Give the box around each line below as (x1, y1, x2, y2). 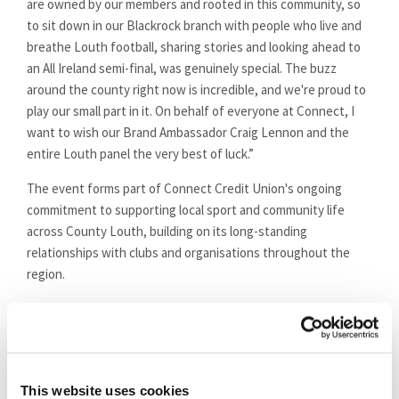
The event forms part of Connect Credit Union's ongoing (27, 179, 342, 197)
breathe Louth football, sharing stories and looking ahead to (27, 37, 361, 55)
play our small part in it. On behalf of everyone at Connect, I (27, 102, 354, 119)
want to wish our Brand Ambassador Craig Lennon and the (27, 123, 349, 141)
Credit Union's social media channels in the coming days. (27, 342, 337, 360)
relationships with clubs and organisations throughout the (27, 243, 350, 261)
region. (27, 265, 65, 282)
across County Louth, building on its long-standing (27, 222, 307, 240)
